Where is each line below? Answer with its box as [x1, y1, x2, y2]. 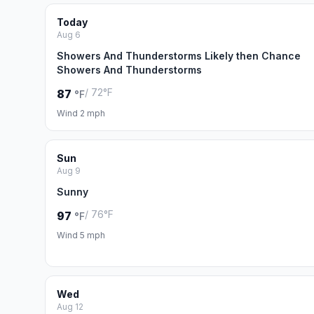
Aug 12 [57, 301, 83, 312]
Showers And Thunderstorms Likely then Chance [57, 50, 301, 62]
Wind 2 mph [57, 108, 105, 118]
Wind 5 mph [57, 230, 105, 240]
